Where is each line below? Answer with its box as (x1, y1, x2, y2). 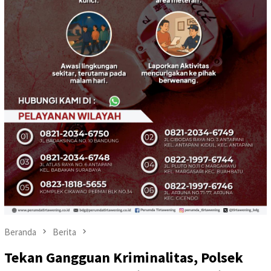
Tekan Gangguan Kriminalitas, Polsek (4, 248, 243, 267)
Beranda (4, 226, 36, 238)
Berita (53, 226, 76, 238)
